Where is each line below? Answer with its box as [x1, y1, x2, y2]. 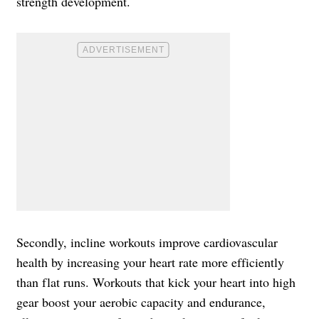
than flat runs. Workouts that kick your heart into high [16, 273, 296, 291]
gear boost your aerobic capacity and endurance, [16, 293, 266, 310]
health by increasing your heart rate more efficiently [16, 253, 284, 271]
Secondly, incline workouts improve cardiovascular [16, 233, 278, 251]
